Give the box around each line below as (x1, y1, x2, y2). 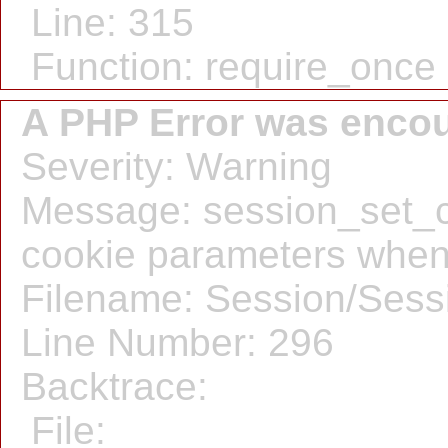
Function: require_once (31, 45, 436, 88)
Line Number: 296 (21, 321, 334, 364)
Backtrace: (21, 365, 208, 408)
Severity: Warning (21, 145, 332, 188)
